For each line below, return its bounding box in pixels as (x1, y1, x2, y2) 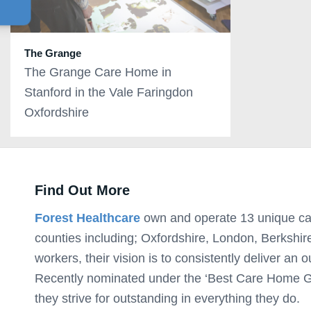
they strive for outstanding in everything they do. (35, 292, 300, 306)
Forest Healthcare (35, 211, 140, 226)
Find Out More (35, 182, 130, 198)
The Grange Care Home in (24, 65, 171, 79)
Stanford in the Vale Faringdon (24, 85, 193, 99)
